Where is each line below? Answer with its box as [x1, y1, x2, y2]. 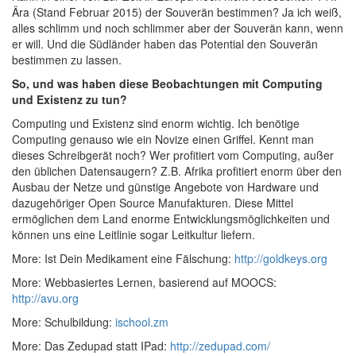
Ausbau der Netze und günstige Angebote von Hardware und [12, 178, 319, 195]
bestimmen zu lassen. [12, 51, 122, 68]
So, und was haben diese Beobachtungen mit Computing [12, 75, 323, 91]
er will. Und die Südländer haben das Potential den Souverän [12, 35, 318, 52]
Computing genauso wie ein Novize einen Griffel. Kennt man [12, 130, 314, 147]
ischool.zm [115, 313, 168, 330]
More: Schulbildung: [12, 313, 115, 330]
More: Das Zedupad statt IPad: [12, 337, 170, 354]
